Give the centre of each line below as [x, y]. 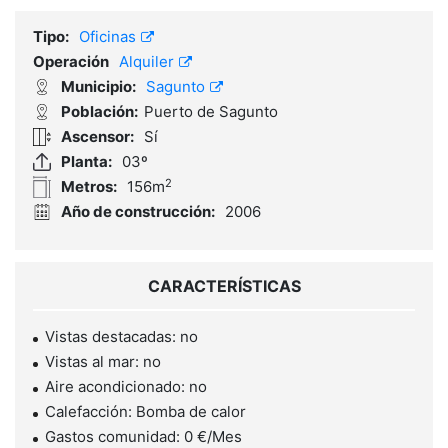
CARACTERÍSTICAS [224, 286]
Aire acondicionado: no [126, 387]
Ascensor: [97, 137]
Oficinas [109, 37]
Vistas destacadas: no [121, 337]
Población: [99, 112]
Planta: [86, 162]
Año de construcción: [138, 212]
